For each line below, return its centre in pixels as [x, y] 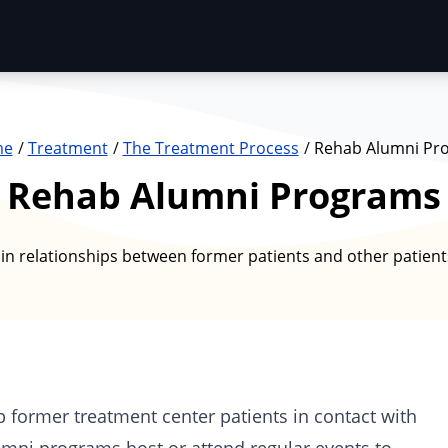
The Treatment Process [210, 148]
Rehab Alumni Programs [224, 195]
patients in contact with [316, 416]
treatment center [144, 416]
